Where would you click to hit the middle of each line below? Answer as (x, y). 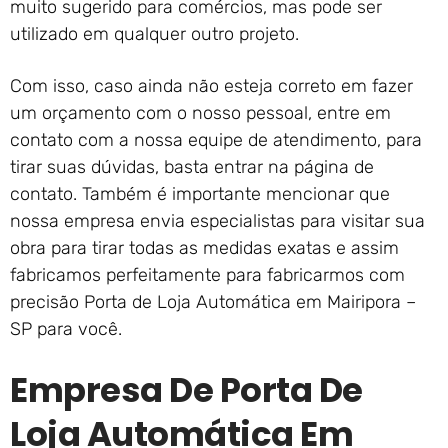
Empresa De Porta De (186, 390)
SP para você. (66, 329)
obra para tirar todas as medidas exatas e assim (204, 248)
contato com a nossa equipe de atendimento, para (216, 140)
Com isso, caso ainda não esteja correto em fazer (211, 86)
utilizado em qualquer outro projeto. (154, 34)
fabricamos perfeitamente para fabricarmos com (207, 275)
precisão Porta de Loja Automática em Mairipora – (213, 302)
